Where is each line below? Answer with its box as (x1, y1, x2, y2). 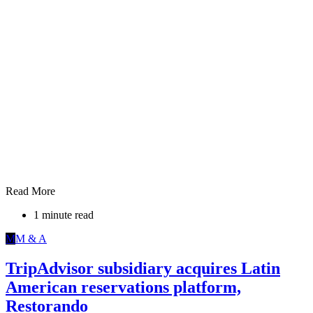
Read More (6, 184, 55, 197)
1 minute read (34, 208, 94, 221)
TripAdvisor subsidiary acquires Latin (6, 259, 280, 277)
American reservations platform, (6, 277, 241, 296)
